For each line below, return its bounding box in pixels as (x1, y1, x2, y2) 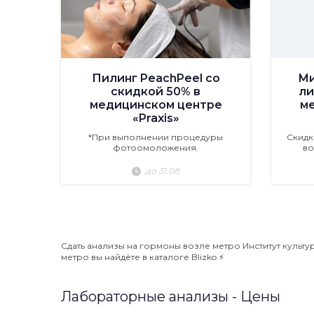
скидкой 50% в (111, 85, 200, 98)
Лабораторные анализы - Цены (61, 288, 280, 305)
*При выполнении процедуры (88, 132, 223, 142)
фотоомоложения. (113, 142, 198, 153)
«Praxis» (132, 111, 179, 125)
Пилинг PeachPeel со (91, 71, 220, 85)
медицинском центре (89, 98, 222, 111)
